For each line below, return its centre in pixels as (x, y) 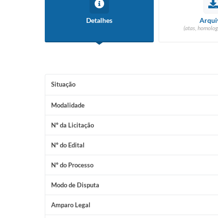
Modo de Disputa (75, 185)
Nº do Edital (68, 145)
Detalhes (99, 20)
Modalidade (68, 105)
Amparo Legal (71, 205)
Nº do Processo (72, 165)
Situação (63, 84)
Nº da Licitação (73, 125)
